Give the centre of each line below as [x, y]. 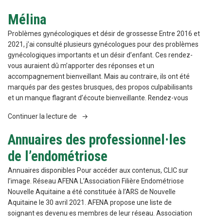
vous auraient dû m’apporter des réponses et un [81, 66]
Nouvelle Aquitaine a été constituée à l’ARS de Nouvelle [92, 191]
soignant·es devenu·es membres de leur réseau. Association [100, 213]
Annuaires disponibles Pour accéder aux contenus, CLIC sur [98, 170]
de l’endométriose [58, 156]
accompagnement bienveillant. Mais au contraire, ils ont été [99, 77]
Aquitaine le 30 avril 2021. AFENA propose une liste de [90, 202]
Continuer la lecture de [43, 117]
